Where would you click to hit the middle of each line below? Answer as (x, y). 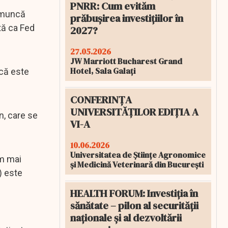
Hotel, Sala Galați (103, 71)
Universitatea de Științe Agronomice (138, 155)
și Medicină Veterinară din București (137, 164)
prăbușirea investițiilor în (127, 18)
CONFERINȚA (101, 100)
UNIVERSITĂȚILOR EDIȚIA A (134, 112)
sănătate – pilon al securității (134, 206)
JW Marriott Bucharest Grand (126, 61)
